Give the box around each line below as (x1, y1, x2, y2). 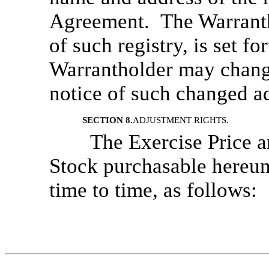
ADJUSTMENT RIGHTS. (133, 115, 231, 125)
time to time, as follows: (49, 178, 257, 202)
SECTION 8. (82, 115, 133, 125)
